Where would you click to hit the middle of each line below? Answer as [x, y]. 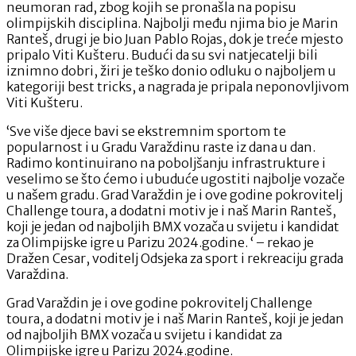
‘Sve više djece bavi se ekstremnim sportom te [146, 131]
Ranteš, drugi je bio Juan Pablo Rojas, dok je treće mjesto [175, 39]
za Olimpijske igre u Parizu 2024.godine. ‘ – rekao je [160, 242]
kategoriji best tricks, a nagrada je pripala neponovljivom [178, 86]
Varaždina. [37, 274]
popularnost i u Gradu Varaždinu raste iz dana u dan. [161, 147]
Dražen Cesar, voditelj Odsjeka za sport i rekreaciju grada [175, 258]
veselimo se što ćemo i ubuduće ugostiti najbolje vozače [176, 178]
